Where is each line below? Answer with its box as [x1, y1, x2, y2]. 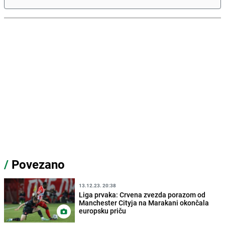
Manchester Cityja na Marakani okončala [79, 198, 209, 208]
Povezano [9, 156, 65, 173]
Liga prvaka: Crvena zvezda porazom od [79, 190, 206, 200]
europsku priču [79, 206, 127, 216]
